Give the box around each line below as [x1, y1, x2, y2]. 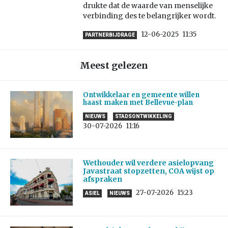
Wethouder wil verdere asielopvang [82, 158, 214, 168]
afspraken [82, 175, 122, 184]
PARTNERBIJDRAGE [84, 32, 135, 38]
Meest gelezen [80, 60, 148, 72]
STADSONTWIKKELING [115, 113, 172, 120]
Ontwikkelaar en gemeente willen [82, 91, 199, 100]
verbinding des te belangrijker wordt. [82, 11, 216, 21]
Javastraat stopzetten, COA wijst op [82, 166, 214, 176]
